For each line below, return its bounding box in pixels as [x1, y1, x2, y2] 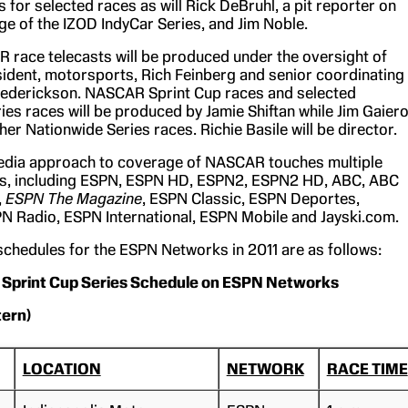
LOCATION [22, 359, 101, 378]
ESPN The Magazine [5, 189, 142, 208]
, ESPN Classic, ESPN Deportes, [141, 189, 360, 208]
